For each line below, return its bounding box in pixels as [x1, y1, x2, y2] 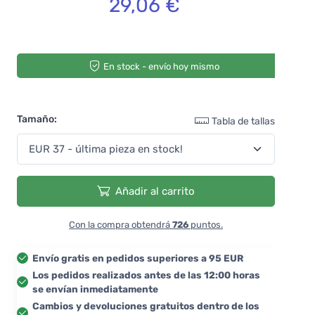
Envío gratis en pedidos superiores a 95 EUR [32, 252, 243, 264]
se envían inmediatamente [32, 283, 158, 295]
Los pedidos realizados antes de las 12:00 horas [32, 269, 260, 281]
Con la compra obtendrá [69, 219, 172, 230]
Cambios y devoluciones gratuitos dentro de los [32, 300, 259, 311]
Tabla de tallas [212, 115, 275, 127]
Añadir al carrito [115, 184, 195, 198]
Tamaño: [17, 112, 57, 125]
